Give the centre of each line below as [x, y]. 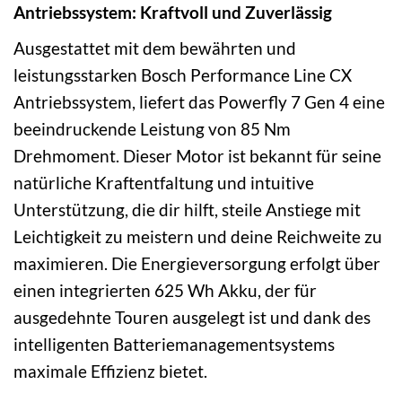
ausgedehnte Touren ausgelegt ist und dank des [192, 317]
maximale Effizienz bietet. [110, 371]
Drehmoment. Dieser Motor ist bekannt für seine [197, 155]
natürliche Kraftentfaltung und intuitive [164, 182]
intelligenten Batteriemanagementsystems [174, 344]
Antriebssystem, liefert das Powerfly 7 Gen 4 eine [199, 101]
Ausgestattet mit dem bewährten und [155, 48]
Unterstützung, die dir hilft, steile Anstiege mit [187, 209]
